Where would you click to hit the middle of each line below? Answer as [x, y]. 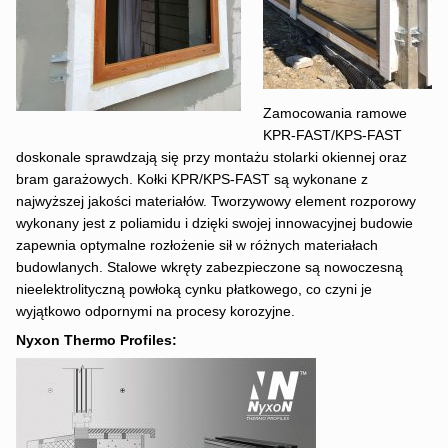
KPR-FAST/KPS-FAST [332, 135]
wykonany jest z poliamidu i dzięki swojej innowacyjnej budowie [214, 223]
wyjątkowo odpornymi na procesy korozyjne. [155, 311]
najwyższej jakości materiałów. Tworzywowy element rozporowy [215, 201]
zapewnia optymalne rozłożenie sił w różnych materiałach [196, 245]
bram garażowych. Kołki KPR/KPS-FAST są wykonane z [191, 179]
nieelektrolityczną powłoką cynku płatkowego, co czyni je [193, 289]
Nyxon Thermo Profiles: [96, 340]
